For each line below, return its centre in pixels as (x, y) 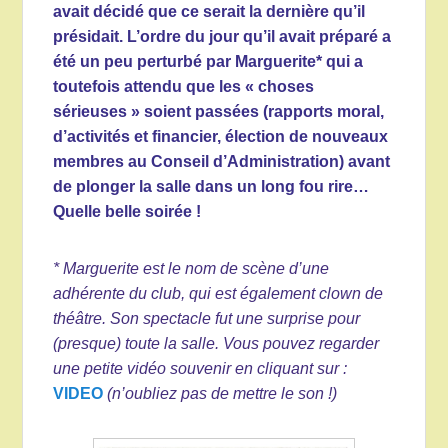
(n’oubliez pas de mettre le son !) (222, 393)
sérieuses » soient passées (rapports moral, (219, 111)
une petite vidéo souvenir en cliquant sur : (200, 368)
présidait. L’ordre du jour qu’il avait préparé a (222, 36)
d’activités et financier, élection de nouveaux (221, 136)
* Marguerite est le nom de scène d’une (191, 268)
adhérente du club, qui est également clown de (218, 293)
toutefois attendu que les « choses (184, 86)
